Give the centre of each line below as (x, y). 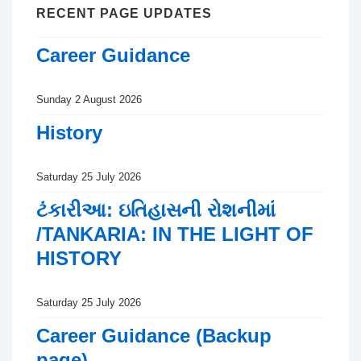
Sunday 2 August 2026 (89, 99)
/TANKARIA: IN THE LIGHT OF (175, 234)
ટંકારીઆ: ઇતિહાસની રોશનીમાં (156, 210)
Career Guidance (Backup (154, 335)
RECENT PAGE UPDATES (124, 14)
